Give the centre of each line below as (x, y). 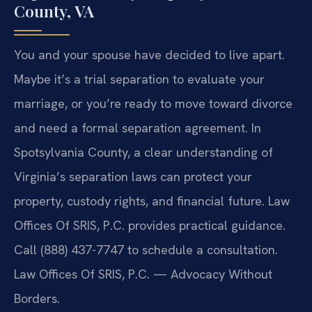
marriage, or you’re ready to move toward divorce (153, 104)
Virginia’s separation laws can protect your (133, 177)
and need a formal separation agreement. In (138, 128)
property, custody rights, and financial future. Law (152, 201)
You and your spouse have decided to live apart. (149, 55)
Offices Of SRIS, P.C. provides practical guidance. (150, 226)
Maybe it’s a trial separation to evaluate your (139, 79)
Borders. (37, 299)
